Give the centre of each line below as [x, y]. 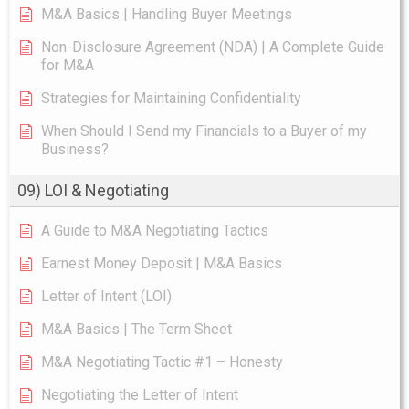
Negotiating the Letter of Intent [140, 394]
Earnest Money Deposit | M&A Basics [162, 263]
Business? [75, 149]
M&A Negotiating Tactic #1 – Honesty [162, 362]
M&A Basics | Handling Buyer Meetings [167, 14]
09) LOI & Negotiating [93, 190]
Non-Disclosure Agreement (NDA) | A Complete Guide [213, 47]
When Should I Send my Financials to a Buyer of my [204, 131]
